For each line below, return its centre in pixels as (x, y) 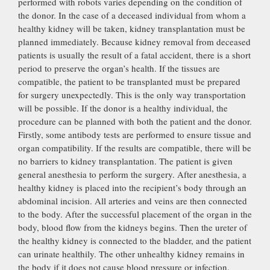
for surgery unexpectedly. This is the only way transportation (132, 94)
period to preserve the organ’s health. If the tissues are (119, 68)
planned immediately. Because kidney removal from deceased (134, 41)
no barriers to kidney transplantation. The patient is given (125, 161)
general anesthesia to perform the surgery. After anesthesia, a (132, 174)
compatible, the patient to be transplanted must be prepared (129, 81)
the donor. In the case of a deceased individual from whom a (132, 15)
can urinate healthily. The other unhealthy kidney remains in (131, 253)
